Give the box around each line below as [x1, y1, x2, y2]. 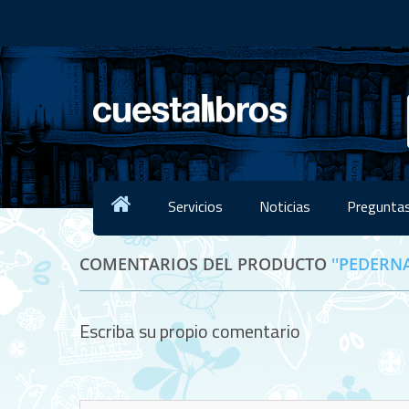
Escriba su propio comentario [79, 317, 300, 345]
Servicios [168, 195, 223, 217]
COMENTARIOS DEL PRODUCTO [79, 253, 331, 275]
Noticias [259, 195, 310, 217]
